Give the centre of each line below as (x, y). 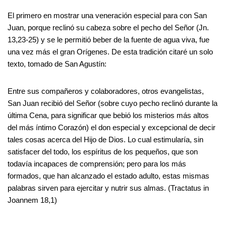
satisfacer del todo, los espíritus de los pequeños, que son (103, 151)
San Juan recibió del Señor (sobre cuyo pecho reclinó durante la (112, 103)
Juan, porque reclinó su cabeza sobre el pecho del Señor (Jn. (108, 27)
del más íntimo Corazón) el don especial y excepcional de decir (111, 127)
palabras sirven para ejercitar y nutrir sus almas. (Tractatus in (108, 188)
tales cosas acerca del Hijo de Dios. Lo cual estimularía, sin (105, 139)
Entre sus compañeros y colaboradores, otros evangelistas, (106, 91)
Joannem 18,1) (32, 200)
